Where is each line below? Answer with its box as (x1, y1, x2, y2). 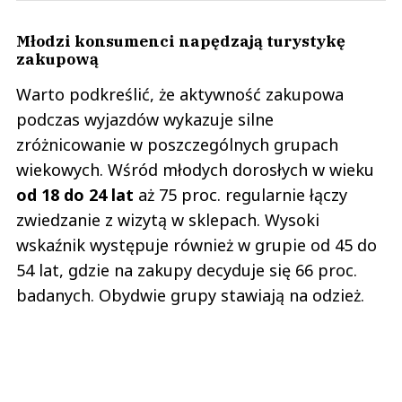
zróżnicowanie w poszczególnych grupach (16, 134, 338, 156)
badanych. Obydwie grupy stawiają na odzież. (16, 284, 364, 307)
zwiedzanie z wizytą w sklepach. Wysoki (16, 209, 319, 232)
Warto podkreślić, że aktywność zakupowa (16, 83, 344, 106)
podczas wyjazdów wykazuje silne (16, 109, 274, 131)
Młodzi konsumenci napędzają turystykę (16, 31, 345, 52)
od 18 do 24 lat (16, 184, 134, 206)
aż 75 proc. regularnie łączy (134, 184, 347, 206)
